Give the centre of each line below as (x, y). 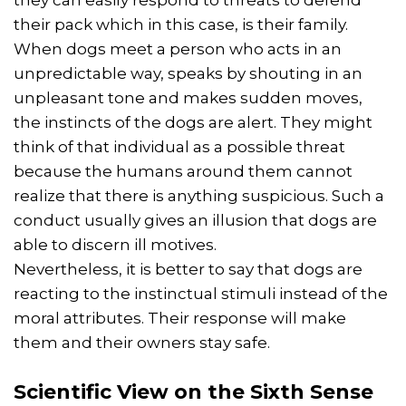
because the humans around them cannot (183, 172)
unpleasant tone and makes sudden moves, (188, 98)
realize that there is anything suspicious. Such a (199, 196)
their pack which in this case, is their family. (181, 25)
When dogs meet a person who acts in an (178, 49)
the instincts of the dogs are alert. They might (193, 123)
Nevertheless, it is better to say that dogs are (188, 270)
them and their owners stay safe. (142, 343)
